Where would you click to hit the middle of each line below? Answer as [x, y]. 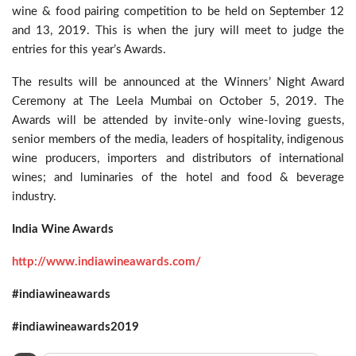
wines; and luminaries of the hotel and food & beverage [178, 178]
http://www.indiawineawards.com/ [106, 262]
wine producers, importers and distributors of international [178, 159]
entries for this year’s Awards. [89, 50]
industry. [34, 197]
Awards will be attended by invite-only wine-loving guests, [178, 120]
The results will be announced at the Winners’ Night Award [178, 82]
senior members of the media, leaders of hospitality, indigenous [178, 139]
